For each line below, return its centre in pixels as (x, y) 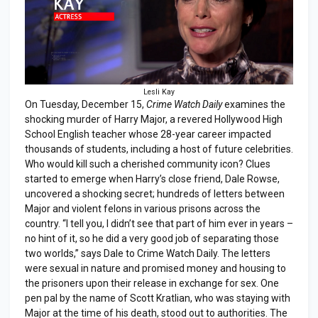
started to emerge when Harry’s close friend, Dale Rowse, (152, 179)
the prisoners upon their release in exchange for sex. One (152, 283)
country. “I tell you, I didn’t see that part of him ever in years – (159, 223)
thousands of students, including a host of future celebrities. (159, 149)
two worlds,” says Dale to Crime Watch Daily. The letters (148, 253)
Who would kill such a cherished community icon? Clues (148, 164)
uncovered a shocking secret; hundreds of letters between (155, 193)
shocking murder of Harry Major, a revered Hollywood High (154, 119)
